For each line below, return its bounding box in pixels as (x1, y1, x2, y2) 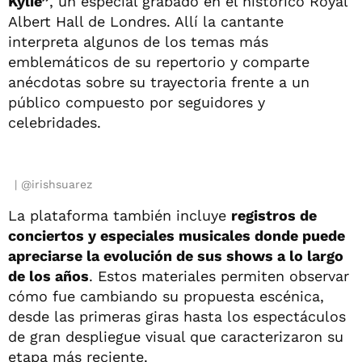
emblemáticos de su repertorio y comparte (8, 53, 309, 70)
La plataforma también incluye (8, 206, 231, 224)
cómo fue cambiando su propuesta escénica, (8, 287, 324, 305)
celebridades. (8, 113, 101, 131)
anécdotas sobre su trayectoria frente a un (8, 73, 309, 90)
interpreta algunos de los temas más (8, 32, 268, 50)
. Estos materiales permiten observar (89, 267, 349, 284)
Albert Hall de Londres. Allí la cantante (8, 12, 284, 30)
